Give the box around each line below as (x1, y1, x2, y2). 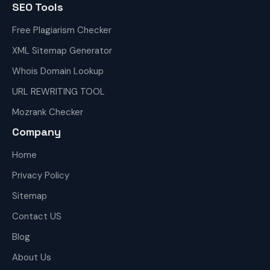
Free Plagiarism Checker (12, 24, 111, 36)
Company (12, 125, 61, 139)
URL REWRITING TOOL (12, 86, 105, 98)
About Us (12, 251, 51, 263)
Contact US (12, 210, 61, 222)
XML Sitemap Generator (12, 45, 112, 57)
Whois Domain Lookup (12, 65, 104, 77)
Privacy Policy (12, 169, 69, 181)
